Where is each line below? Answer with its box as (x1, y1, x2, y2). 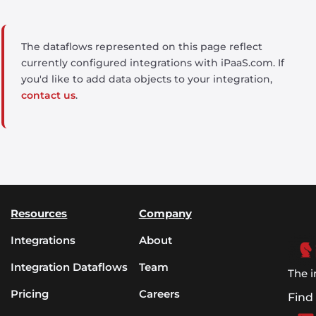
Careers (138, 287, 180, 300)
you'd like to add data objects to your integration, (21, 73, 272, 85)
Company (138, 207, 192, 220)
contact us (21, 89, 75, 102)
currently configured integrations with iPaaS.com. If (21, 56, 284, 69)
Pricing (11, 287, 49, 300)
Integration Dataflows (11, 260, 128, 274)
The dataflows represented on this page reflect (21, 40, 262, 53)
